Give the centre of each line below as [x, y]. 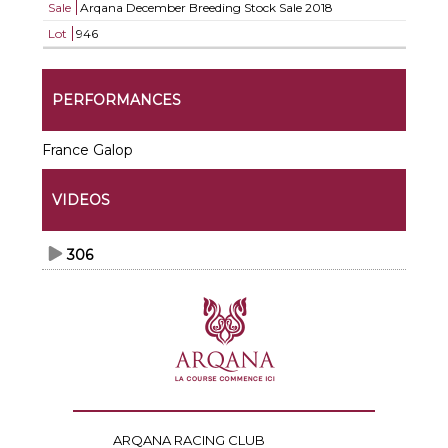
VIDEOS [81, 200]
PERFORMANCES [117, 100]
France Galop [88, 150]
